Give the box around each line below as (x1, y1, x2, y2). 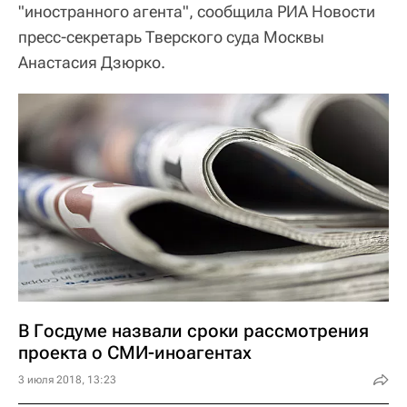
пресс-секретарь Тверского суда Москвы (18, 26, 324, 46)
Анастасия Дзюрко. (18, 52, 165, 72)
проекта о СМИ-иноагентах (18, 342, 252, 364)
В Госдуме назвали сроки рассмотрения (18, 320, 369, 342)
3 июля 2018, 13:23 (18, 373, 116, 387)
